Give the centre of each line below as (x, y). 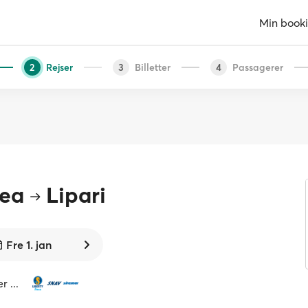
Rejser (59, 67)
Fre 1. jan (29, 245)
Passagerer (257, 67)
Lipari (76, 195)
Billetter (152, 67)
